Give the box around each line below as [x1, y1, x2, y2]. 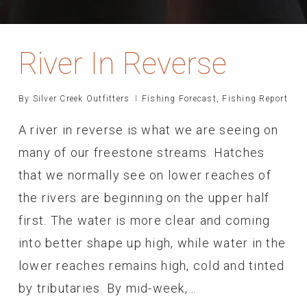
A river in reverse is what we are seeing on [18, 122, 279, 137]
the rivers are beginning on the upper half [18, 190, 270, 205]
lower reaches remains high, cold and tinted [18, 258, 285, 273]
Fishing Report [222, 93, 288, 103]
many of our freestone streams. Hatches [18, 145, 265, 160]
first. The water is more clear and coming [18, 212, 271, 228]
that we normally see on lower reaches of [18, 167, 271, 182]
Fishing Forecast [141, 93, 217, 103]
